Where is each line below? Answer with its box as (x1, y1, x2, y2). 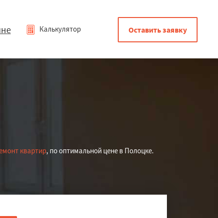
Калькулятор (38, 24, 81, 34)
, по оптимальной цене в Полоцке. (46, 146, 154, 155)
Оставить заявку (128, 25, 187, 35)
